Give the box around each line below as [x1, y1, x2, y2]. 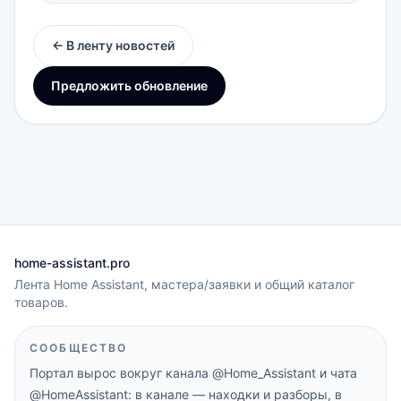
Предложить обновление [51, 78, 208, 93]
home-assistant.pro [14, 255, 130, 270]
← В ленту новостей [52, 38, 175, 53]
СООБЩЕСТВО [30, 341, 128, 354]
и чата [316, 365, 357, 380]
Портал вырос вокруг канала [30, 365, 212, 380]
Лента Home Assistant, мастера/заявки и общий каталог [14, 277, 354, 292]
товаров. [14, 294, 68, 310]
